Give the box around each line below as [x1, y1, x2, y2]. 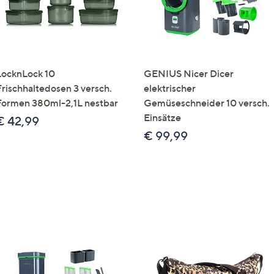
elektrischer [144, 82, 196, 95]
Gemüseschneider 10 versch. [144, 97, 270, 109]
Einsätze [144, 111, 181, 124]
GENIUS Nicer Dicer [144, 67, 234, 80]
